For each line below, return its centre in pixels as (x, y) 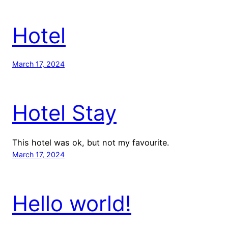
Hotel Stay (64, 112)
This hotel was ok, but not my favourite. (91, 142)
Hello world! (72, 203)
